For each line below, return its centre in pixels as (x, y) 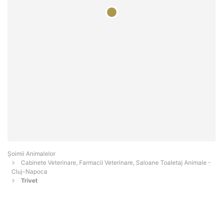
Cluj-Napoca (29, 172)
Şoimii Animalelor (31, 154)
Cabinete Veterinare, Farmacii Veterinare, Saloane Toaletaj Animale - (116, 163)
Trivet (29, 181)
